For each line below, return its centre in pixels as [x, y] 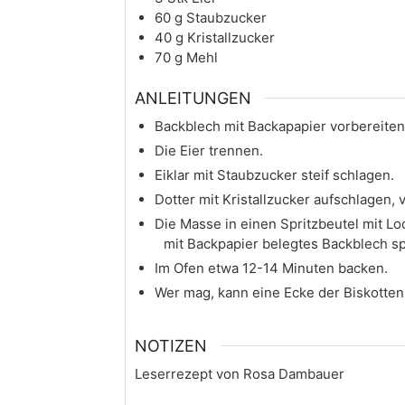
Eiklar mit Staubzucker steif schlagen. [274, 174]
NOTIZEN [171, 346]
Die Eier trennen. [208, 150]
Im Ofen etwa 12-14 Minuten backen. [271, 268]
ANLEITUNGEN [193, 98]
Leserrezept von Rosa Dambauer [240, 374]
